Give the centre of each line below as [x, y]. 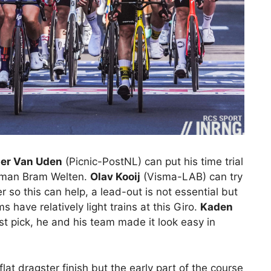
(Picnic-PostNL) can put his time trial [153, 162]
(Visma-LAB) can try [191, 177]
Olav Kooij [115, 177]
